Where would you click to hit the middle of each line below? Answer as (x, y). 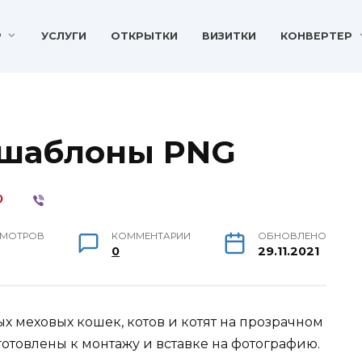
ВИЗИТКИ (229, 36)
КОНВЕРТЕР (317, 36)
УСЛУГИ (64, 36)
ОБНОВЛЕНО (292, 236)
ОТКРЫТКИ (145, 36)
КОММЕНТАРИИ (152, 236)
